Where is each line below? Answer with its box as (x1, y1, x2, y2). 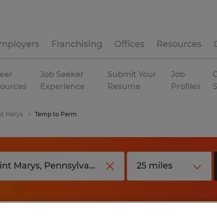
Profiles (171, 82, 201, 91)
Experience (40, 82, 85, 91)
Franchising (51, 39, 102, 49)
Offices (114, 39, 144, 49)
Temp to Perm (35, 110, 77, 118)
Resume (108, 82, 141, 91)
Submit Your (108, 70, 157, 79)
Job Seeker (40, 70, 84, 79)
